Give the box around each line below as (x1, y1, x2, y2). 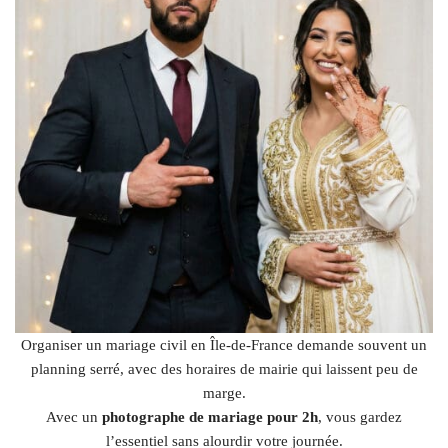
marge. (202, 384, 246, 401)
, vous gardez (318, 408, 402, 425)
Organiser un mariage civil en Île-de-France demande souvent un (21, 336, 427, 353)
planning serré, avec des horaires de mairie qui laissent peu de (30, 360, 418, 377)
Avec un (46, 408, 102, 425)
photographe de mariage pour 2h (102, 408, 318, 425)
